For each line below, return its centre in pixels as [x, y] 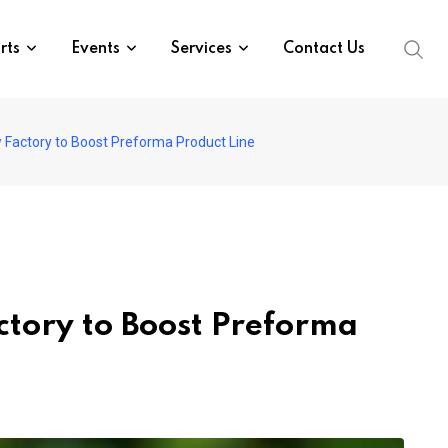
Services [201, 49]
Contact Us [324, 49]
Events [95, 49]
